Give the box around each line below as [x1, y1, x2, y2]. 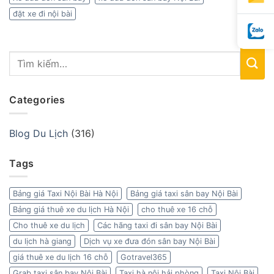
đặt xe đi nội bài [13, 9, 72, 19]
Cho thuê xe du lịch [13, 221, 85, 231]
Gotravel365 [120, 253, 167, 262]
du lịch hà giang [13, 237, 72, 246]
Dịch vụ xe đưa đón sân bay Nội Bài [84, 237, 215, 246]
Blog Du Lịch [9, 127, 68, 139]
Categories [9, 94, 65, 106]
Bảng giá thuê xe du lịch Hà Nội [13, 205, 129, 215]
